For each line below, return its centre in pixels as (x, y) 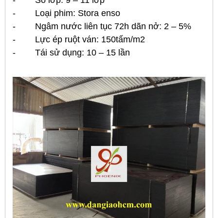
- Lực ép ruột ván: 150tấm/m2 (79, 39)
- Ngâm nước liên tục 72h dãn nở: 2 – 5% (102, 26)
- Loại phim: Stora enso (66, 13)
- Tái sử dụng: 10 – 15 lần (71, 52)
